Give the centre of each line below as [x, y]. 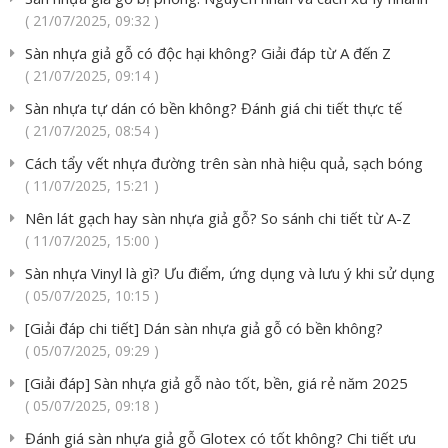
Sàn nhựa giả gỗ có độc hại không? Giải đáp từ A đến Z [208, 53]
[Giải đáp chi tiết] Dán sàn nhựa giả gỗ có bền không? [204, 328]
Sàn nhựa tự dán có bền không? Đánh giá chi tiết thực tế [213, 108]
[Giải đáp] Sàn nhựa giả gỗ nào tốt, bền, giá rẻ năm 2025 [216, 383]
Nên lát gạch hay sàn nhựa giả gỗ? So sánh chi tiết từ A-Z [218, 218]
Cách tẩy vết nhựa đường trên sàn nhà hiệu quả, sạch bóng [224, 163]
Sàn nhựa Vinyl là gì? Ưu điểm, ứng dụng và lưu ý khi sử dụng [230, 273]
